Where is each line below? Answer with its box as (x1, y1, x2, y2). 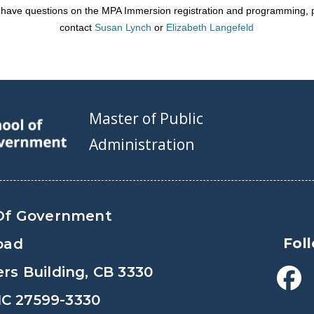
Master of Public (89, 109, 203, 129)
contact (60, 22, 95, 34)
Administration (89, 134, 194, 154)
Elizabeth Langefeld (166, 22, 254, 34)
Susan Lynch (95, 22, 152, 34)
